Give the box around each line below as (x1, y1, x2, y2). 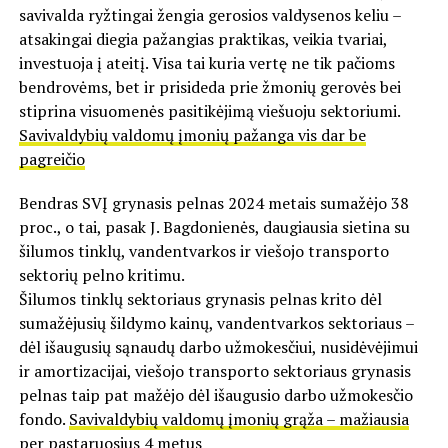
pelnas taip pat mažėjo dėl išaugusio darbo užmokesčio (18, 383, 413, 406)
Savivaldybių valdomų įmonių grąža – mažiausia (68, 407, 409, 430)
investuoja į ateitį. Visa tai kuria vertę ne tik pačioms (18, 51, 395, 74)
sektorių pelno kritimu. (18, 263, 185, 286)
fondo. (18, 407, 69, 430)
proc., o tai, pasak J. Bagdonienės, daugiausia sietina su (18, 215, 410, 238)
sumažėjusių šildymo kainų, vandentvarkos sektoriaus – (18, 311, 414, 334)
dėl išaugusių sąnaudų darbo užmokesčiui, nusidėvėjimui (18, 335, 418, 358)
